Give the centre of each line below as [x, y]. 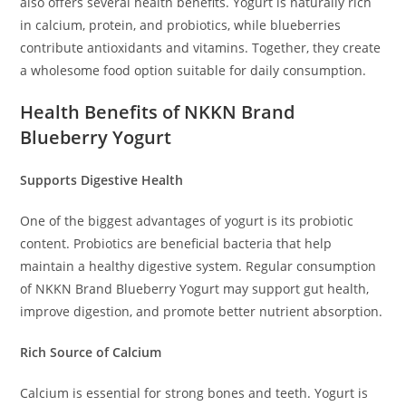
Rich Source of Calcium [91, 352]
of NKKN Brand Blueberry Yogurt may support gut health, [195, 288]
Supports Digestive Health [102, 179]
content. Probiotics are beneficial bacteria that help [176, 243]
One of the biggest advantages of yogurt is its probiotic [187, 220]
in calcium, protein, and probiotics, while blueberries [181, 24]
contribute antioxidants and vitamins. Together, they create [201, 47]
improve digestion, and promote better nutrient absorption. [202, 311]
